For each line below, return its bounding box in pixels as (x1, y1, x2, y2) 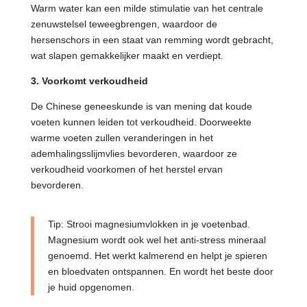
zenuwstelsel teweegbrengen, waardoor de (30, 19, 217, 30)
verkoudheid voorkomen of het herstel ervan (30, 164, 223, 175)
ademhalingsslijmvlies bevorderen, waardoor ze (30, 148, 237, 160)
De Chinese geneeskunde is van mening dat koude (30, 101, 252, 112)
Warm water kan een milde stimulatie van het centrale (30, 3, 263, 14)
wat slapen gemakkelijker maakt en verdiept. (30, 50, 223, 62)
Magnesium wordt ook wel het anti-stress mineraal (47, 234, 266, 246)
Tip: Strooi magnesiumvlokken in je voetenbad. (47, 219, 250, 230)
